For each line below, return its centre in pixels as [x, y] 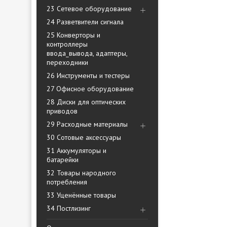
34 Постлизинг [69, 208]
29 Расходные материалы [87, 124]
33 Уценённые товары [81, 195]
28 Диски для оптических [86, 102]
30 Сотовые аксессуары [84, 137]
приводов [62, 111]
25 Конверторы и [73, 35]
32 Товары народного [81, 173]
